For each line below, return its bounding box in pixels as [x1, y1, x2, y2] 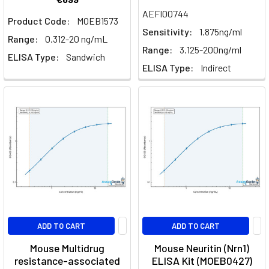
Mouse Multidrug [30, 241, 104, 255]
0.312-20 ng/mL [45, 33, 107, 45]
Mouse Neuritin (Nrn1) [154, 241, 249, 255]
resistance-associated [14, 254, 120, 268]
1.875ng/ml [199, 26, 242, 38]
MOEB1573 [77, 15, 118, 27]
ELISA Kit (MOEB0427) [151, 254, 252, 268]
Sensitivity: [142, 26, 192, 38]
